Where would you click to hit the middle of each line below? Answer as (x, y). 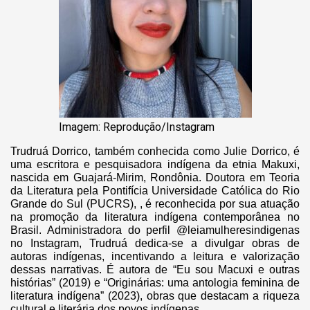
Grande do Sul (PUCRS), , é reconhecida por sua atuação (155, 204)
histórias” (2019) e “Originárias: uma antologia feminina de (155, 283)
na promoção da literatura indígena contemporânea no (155, 217)
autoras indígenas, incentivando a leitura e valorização (155, 257)
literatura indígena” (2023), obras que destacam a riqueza (155, 296)
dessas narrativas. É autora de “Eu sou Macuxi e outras (155, 270)
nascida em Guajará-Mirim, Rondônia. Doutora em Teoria (155, 178)
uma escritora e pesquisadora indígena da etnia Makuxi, (155, 165)
